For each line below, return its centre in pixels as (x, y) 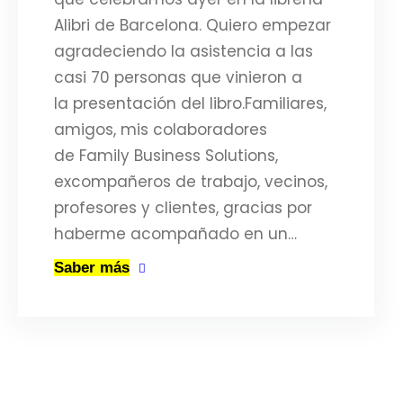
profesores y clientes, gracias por (183, 208)
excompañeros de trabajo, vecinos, (191, 182)
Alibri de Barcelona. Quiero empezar (193, 25)
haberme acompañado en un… (175, 234)
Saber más (92, 268)
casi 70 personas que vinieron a (178, 77)
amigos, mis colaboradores (161, 130)
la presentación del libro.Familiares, (190, 103)
